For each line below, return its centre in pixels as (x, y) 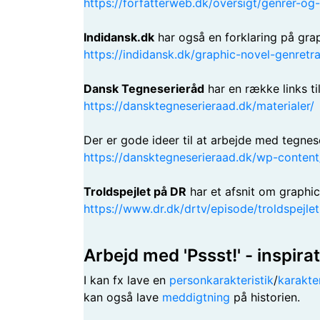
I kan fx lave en (126, 280)
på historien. (265, 297)
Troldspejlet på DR (135, 191)
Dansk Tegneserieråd (144, 89)
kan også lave (123, 297)
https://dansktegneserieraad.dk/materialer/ (199, 106)
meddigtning (196, 297)
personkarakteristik (221, 280)
